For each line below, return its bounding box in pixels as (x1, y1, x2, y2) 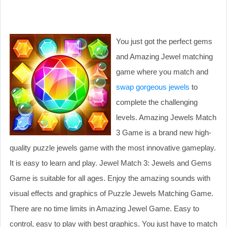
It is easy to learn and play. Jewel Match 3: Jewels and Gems (10, 158, 212, 167)
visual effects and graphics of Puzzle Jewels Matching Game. (10, 188, 213, 198)
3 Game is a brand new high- (116, 128, 211, 137)
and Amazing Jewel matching (116, 52, 213, 61)
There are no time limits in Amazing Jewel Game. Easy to (10, 204, 199, 213)
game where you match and (116, 67, 208, 76)
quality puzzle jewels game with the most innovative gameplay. (10, 143, 216, 152)
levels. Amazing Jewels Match (116, 112, 216, 122)
